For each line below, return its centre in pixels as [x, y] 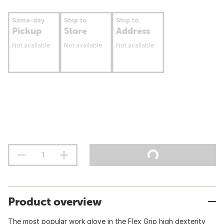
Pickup [27, 31]
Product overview [55, 201]
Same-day [28, 20]
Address [133, 31]
